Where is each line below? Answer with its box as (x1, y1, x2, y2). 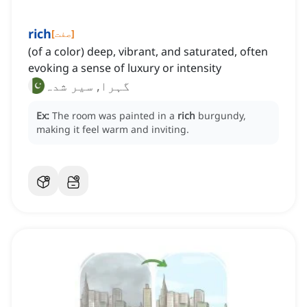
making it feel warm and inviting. (36, 123, 189, 136)
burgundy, (198, 109, 246, 123)
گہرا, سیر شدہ (45, 77, 130, 95)
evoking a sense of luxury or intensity (28, 60, 221, 76)
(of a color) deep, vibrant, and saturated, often (28, 44, 268, 60)
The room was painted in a (52, 109, 177, 123)
